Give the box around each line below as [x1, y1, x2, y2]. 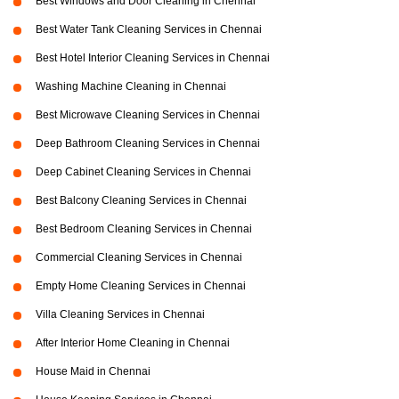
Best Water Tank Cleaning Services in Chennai [36, 23, 262, 37]
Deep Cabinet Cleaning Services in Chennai [36, 166, 251, 179]
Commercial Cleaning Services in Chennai [36, 251, 242, 265]
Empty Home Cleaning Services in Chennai [36, 280, 246, 293]
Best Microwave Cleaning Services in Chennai [36, 109, 260, 122]
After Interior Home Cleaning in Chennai [36, 337, 230, 350]
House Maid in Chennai [36, 365, 151, 379]
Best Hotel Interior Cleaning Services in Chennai [36, 52, 270, 65]
